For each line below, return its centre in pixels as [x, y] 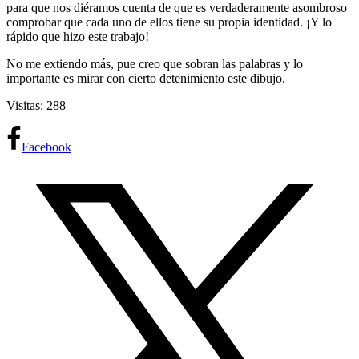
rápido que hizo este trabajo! [78, 37]
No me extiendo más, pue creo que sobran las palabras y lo [155, 64]
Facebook [46, 147]
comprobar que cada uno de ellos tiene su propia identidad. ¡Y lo [169, 22]
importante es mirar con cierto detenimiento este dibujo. [146, 79]
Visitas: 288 [36, 106]
